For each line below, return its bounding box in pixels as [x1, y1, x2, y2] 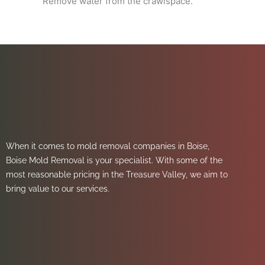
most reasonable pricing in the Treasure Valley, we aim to [6, 169, 228, 179]
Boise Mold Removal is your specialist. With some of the [6, 155, 222, 165]
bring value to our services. [6, 183, 112, 193]
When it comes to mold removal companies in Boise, [6, 141, 209, 151]
